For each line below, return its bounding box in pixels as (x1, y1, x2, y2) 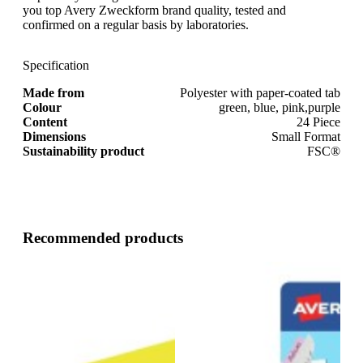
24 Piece (297, 114, 340, 129)
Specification (23, 58, 89, 72)
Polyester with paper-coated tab (180, 85, 340, 100)
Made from (23, 85, 84, 100)
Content (23, 114, 67, 129)
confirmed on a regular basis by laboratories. (23, 17, 249, 32)
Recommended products (23, 228, 183, 246)
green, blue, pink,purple (219, 100, 340, 114)
